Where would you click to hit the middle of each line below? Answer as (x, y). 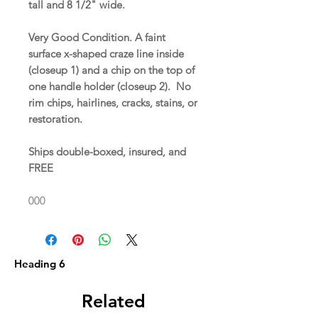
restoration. (57, 119)
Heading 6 (40, 263)
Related (114, 301)
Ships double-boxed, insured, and (107, 151)
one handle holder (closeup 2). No (110, 86)
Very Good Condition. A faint (97, 37)
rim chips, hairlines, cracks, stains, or (113, 102)
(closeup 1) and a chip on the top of (111, 70)
